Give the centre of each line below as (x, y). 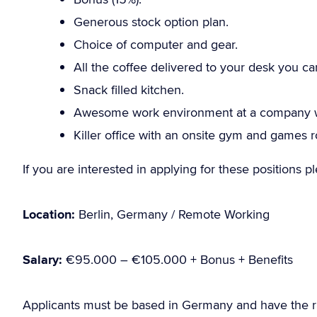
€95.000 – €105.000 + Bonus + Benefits (178, 259)
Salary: (42, 260)
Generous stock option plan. (151, 22)
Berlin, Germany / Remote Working (172, 214)
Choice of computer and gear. (156, 44)
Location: (49, 214)
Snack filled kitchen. (129, 90)
